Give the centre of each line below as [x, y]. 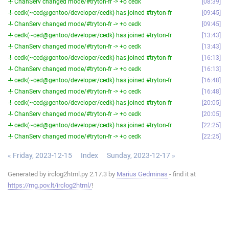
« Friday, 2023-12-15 [40, 155]
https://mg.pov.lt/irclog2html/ [50, 185]
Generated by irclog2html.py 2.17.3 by [62, 174]
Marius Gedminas [142, 174]
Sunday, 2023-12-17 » [141, 155]
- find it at [182, 174]
